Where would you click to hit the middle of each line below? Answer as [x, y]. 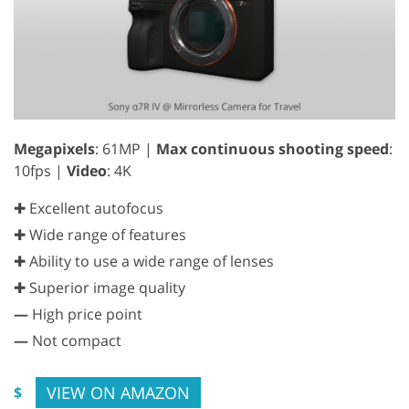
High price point [85, 314]
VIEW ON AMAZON [118, 392]
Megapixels [54, 148]
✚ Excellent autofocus [89, 208]
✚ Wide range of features [100, 234]
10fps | [40, 170]
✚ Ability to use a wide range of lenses [144, 261]
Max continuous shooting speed [273, 148]
